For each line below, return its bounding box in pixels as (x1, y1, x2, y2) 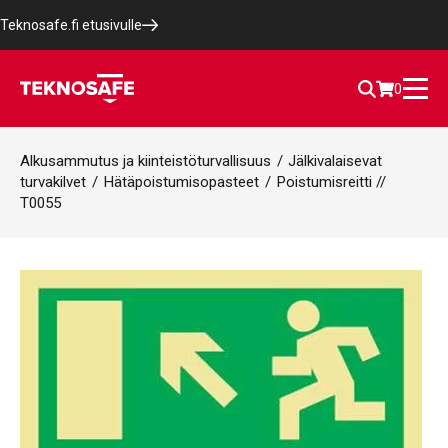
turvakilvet (20, 173, 86, 191)
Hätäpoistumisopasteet (103, 173, 259, 191)
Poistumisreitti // (276, 173, 386, 191)
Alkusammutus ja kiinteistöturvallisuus (20, 152, 271, 170)
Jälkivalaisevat (288, 152, 382, 170)
